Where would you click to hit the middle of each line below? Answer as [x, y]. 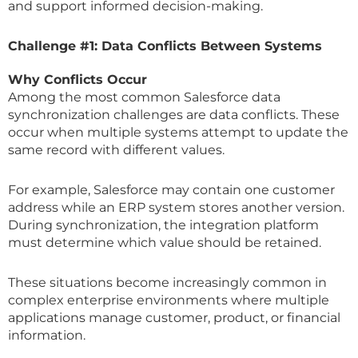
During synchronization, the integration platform [163, 225]
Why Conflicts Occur [78, 79]
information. [47, 335]
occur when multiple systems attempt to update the [178, 132]
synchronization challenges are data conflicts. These [174, 114]
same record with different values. [116, 149]
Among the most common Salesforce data [144, 97]
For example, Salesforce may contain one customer [171, 189]
